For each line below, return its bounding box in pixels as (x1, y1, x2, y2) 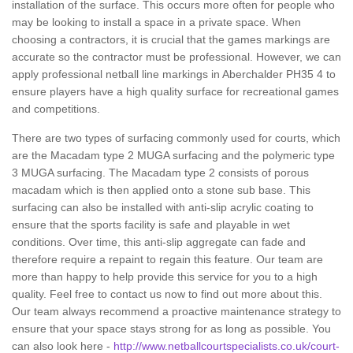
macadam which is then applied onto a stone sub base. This (12, 184, 310, 196)
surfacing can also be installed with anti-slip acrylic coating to (12, 201, 314, 214)
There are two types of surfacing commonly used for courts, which (12, 132, 340, 144)
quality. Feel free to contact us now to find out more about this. (12, 288, 322, 300)
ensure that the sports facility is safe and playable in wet (12, 218, 290, 231)
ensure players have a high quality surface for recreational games (12, 85, 339, 98)
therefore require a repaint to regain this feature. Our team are (12, 253, 323, 266)
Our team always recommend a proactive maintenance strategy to (12, 305, 341, 318)
